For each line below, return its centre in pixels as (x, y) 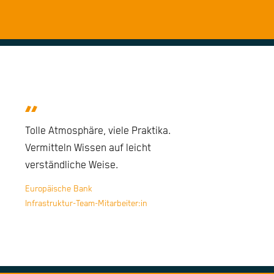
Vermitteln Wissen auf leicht (88, 149)
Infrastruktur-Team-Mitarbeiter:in (87, 204)
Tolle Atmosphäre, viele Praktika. (98, 131)
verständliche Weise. (72, 166)
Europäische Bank (59, 189)
